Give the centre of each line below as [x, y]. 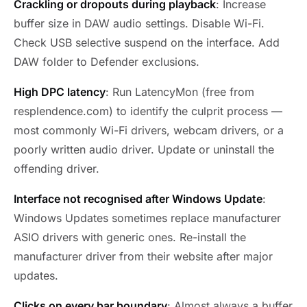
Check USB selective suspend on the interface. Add [147, 43]
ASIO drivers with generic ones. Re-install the [130, 237]
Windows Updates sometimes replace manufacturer [147, 218]
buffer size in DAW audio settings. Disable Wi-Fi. [139, 24]
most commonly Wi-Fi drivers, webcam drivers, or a [149, 131]
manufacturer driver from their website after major [143, 257]
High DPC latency [60, 92]
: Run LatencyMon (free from [180, 92]
